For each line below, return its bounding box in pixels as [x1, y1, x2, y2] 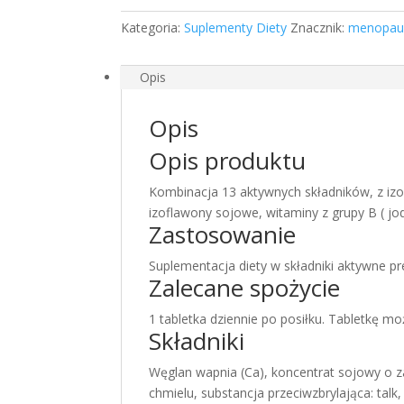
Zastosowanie [149, 218, 297, 251]
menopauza [120, 48, 190, 65]
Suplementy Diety [184, 19, 288, 36]
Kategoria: [121, 19, 185, 36]
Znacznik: [290, 19, 349, 36]
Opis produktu [149, 144, 307, 177]
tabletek [120, 27, 168, 44]
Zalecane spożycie [149, 271, 341, 304]
